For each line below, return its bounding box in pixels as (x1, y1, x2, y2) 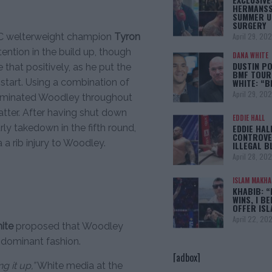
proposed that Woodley (13, 220, 123, 233)
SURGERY (232, 18, 266, 32)
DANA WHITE (232, 50, 268, 60)
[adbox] (172, 250, 200, 265)
